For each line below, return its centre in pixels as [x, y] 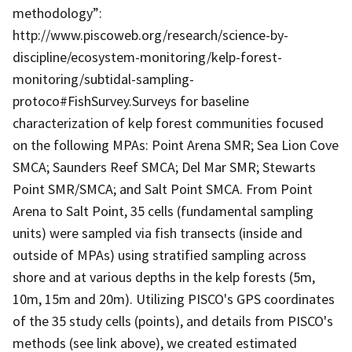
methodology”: [57, 13]
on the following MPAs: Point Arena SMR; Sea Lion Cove [176, 145]
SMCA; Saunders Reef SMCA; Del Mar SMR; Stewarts [164, 167]
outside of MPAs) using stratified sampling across [159, 255]
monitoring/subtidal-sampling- [103, 79]
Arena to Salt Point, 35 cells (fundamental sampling [163, 211]
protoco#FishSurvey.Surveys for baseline [131, 101]
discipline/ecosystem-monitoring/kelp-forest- [147, 57]
